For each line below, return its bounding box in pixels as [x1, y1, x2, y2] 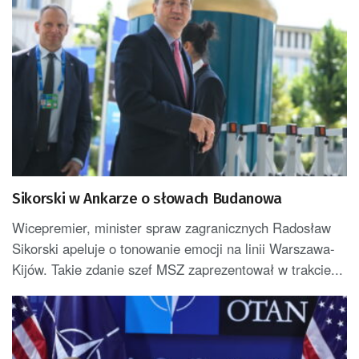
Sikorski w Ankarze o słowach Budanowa [12, 189, 283, 208]
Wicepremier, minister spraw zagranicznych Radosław [12, 218, 331, 238]
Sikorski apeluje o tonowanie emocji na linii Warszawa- [12, 239, 335, 259]
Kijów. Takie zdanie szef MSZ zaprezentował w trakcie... [12, 260, 343, 280]
